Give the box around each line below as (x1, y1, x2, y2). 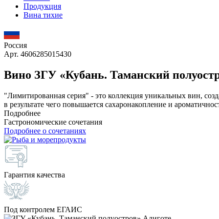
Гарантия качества (4, 170, 65, 179)
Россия (4, 41, 27, 49)
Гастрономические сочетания (4, 117, 102, 126)
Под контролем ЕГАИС (4, 205, 82, 214)
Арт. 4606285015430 (4, 50, 71, 58)
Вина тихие (23, 11, 63, 19)
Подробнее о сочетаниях (4, 126, 86, 135)
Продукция (23, 2, 61, 10)
